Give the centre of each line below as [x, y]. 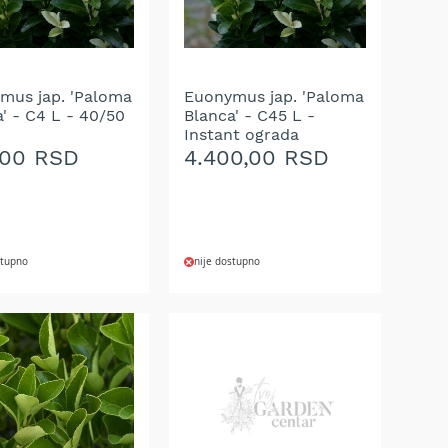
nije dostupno [227, 262]
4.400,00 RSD [256, 158]
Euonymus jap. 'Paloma [274, 97]
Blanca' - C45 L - [249, 116]
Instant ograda [241, 135]
